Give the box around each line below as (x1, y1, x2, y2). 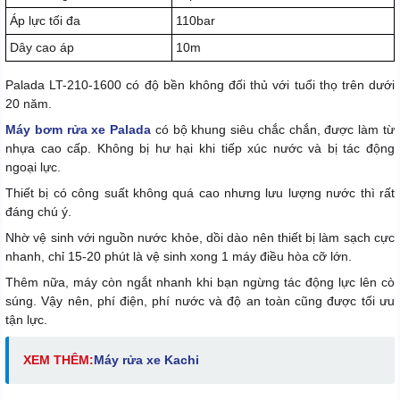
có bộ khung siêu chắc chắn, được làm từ (151, 121, 396, 137)
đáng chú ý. (5, 204, 71, 219)
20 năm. (5, 96, 52, 111)
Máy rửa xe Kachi (94, 352, 199, 367)
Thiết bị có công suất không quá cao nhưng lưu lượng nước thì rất (5, 185, 395, 200)
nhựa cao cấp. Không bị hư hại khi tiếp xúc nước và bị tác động (5, 140, 395, 155)
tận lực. (5, 312, 47, 327)
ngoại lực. (5, 159, 61, 174)
